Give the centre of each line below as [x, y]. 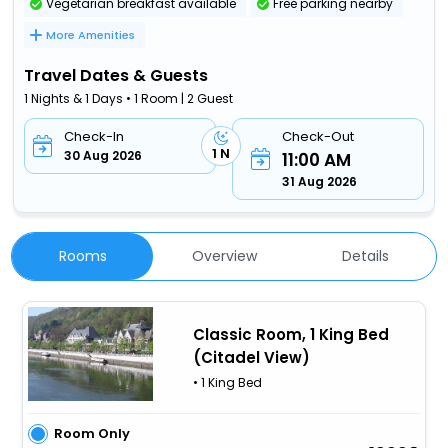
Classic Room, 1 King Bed [290, 334]
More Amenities [91, 34]
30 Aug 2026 [103, 155]
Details [365, 255]
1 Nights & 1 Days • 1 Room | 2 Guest [129, 98]
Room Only [91, 433]
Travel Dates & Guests [116, 75]
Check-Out [317, 136]
